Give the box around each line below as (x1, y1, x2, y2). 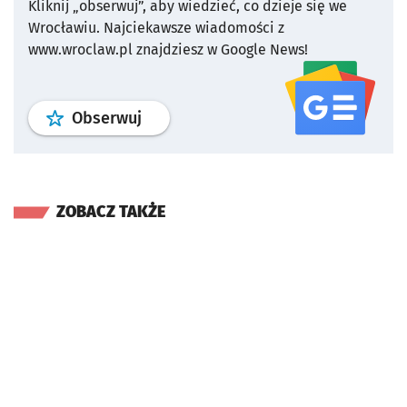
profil (141, 106, 181, 127)
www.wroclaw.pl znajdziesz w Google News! (28, 40, 308, 58)
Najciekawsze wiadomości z (104, 18, 284, 36)
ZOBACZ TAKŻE (56, 201, 165, 222)
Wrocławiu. (28, 18, 100, 36)
